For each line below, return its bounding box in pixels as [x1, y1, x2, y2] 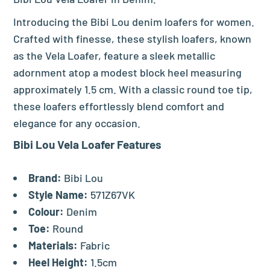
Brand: [28, 171, 62, 184]
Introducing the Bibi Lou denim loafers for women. [13, 14, 255, 28]
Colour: [28, 204, 64, 218]
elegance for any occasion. [13, 116, 141, 130]
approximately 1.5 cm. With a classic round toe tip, [13, 82, 253, 96]
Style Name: [28, 187, 89, 201]
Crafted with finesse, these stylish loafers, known [13, 31, 252, 45]
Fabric [78, 238, 110, 252]
